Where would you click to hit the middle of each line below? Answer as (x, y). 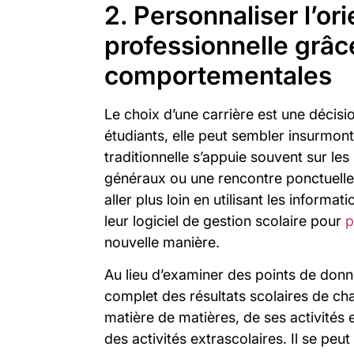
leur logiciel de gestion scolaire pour (225, 220)
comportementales (218, 75)
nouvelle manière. (162, 242)
